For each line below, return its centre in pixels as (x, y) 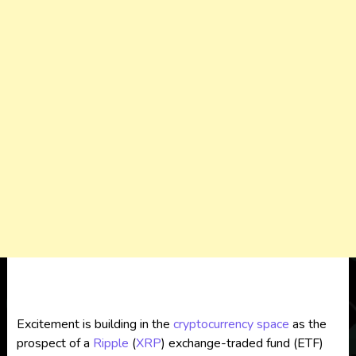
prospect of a (54, 343)
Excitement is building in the (95, 324)
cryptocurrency (213, 324)
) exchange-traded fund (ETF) (242, 343)
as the (308, 324)
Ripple (110, 343)
